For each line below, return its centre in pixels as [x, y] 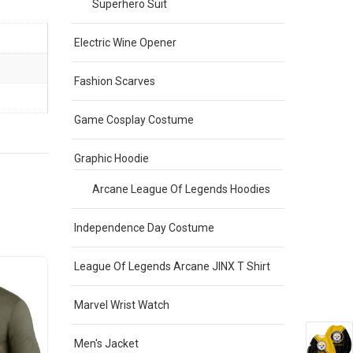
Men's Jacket [106, 343]
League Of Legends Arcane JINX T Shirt [172, 266]
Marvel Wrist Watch [122, 305]
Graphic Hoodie [111, 158]
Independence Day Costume [144, 227]
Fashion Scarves [115, 81]
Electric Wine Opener [125, 42]
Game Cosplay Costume [134, 119]
